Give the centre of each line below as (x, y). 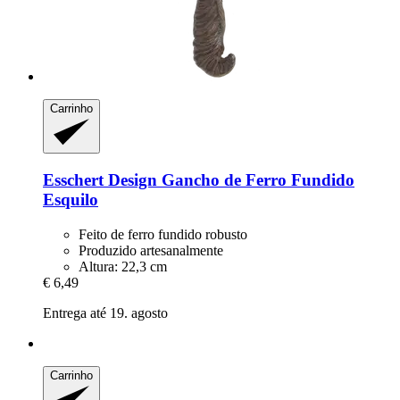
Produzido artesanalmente (151, 250)
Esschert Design (100, 179)
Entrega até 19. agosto (105, 312)
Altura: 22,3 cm (123, 266)
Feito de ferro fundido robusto (163, 234)
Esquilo (71, 199)
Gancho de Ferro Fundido (256, 179)
